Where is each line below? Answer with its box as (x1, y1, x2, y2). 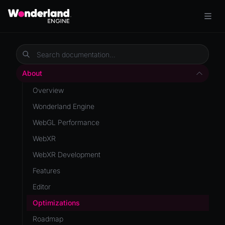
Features (33, 166, 60, 175)
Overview (33, 86, 64, 94)
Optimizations (33, 198, 80, 207)
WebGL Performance (33, 118, 99, 127)
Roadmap (33, 214, 63, 223)
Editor (33, 182, 51, 191)
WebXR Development (33, 150, 100, 159)
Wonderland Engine (33, 102, 94, 110)
